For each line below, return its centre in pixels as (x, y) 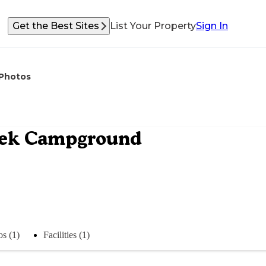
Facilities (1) (66, 235)
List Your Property (153, 26)
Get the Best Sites (56, 26)
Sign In (212, 26)
